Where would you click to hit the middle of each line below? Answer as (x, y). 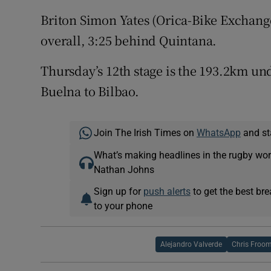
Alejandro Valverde (191, 245)
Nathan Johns (124, 170)
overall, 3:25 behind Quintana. (129, 41)
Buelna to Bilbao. (90, 91)
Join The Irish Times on (145, 133)
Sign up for (118, 191)
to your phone (123, 206)
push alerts (167, 191)
